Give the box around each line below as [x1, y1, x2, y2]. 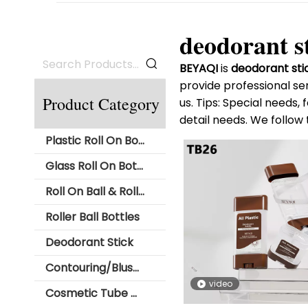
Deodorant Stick [45, 234, 133, 251]
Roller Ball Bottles [45, 209, 140, 225]
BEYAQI [179, 60, 218, 77]
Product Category [43, 93, 159, 115]
